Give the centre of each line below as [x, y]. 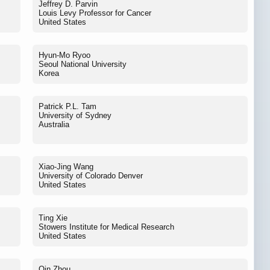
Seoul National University [83, 64]
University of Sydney [75, 115]
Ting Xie [53, 218]
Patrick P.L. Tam [67, 106]
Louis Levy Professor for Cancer [95, 13]
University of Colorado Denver [91, 175]
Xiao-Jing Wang [66, 166]
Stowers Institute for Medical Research [106, 227]
